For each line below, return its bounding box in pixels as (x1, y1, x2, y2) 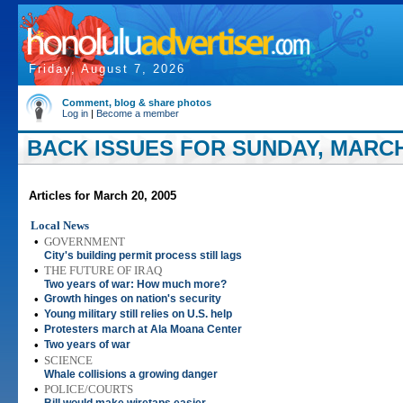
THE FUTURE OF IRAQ (44, 264, 162, 277)
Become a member (96, 108, 179, 119)
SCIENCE (44, 354, 93, 367)
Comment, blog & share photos (62, 97, 211, 108)
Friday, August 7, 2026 (29, 62, 185, 76)
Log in (62, 108, 88, 119)
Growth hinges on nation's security (44, 292, 221, 305)
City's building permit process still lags (44, 249, 242, 262)
